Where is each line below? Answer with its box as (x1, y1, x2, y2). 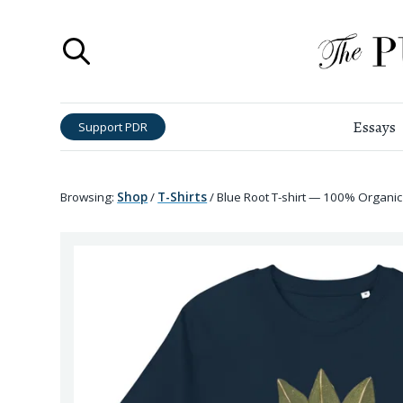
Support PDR (78, 118, 148, 135)
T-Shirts (157, 188, 208, 205)
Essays (353, 116, 397, 139)
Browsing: (60, 188, 115, 205)
